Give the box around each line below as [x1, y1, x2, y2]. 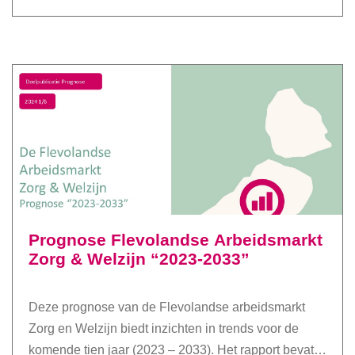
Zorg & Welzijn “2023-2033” [29, 249, 250, 268]
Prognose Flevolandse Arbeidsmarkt [29, 230, 323, 249]
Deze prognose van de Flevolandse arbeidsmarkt [29, 300, 305, 315]
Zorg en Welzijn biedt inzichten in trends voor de [29, 322, 299, 336]
